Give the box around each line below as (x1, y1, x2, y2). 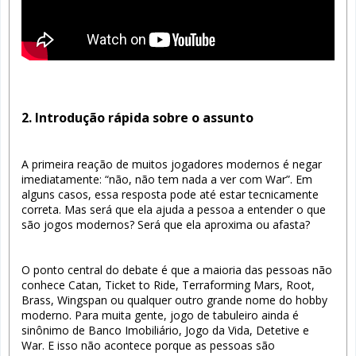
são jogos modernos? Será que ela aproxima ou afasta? (21, 216, 310, 232)
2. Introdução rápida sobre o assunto (21, 108, 253, 126)
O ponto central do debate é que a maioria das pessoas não (21, 261, 332, 277)
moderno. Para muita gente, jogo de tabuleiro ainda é (21, 307, 299, 323)
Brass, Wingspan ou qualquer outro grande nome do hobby (21, 292, 327, 308)
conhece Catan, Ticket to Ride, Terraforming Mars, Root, (21, 277, 315, 292)
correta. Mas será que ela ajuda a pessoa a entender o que (21, 201, 326, 217)
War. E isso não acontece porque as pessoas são (21, 337, 275, 353)
